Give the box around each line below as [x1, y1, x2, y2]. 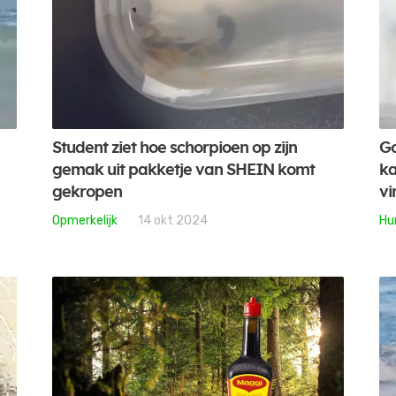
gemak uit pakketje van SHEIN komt [52, 162, 316, 179]
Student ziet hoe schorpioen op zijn [52, 140, 298, 156]
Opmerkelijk [52, 212, 118, 228]
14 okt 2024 [138, 212, 209, 228]
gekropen [52, 184, 123, 201]
